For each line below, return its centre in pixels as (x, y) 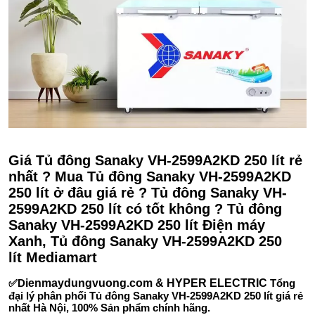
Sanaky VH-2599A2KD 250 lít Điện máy (137, 225)
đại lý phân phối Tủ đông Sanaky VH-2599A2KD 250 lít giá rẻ (156, 295)
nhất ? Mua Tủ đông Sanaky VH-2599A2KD (150, 176)
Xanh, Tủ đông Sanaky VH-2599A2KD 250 (145, 241)
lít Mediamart (53, 257)
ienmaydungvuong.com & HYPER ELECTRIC (146, 283)
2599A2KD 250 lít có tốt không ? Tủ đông (145, 208)
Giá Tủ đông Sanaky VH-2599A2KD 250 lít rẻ (155, 160)
